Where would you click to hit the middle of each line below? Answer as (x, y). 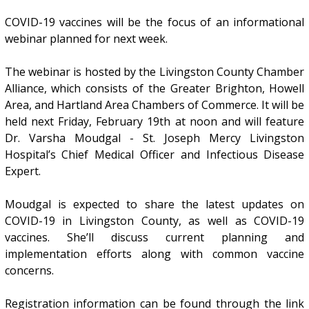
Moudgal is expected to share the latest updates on (154, 204)
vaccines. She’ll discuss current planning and (154, 237)
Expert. (22, 171)
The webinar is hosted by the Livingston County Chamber (154, 71)
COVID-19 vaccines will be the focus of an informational (154, 22)
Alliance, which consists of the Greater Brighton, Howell (154, 88)
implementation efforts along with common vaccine (154, 253)
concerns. (29, 270)
